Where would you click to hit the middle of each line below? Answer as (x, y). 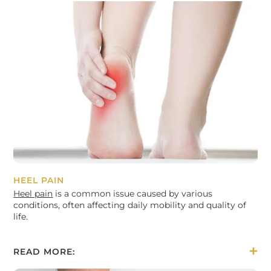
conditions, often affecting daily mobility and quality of (130, 205)
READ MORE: (44, 252)
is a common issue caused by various (133, 194)
